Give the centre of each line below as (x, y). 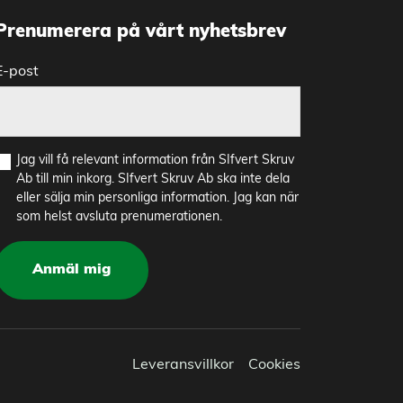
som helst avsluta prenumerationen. (119, 217)
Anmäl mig (71, 270)
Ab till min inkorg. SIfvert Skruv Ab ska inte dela (152, 179)
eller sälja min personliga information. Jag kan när (157, 198)
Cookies (274, 365)
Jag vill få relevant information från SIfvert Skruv (155, 160)
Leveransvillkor (183, 365)
